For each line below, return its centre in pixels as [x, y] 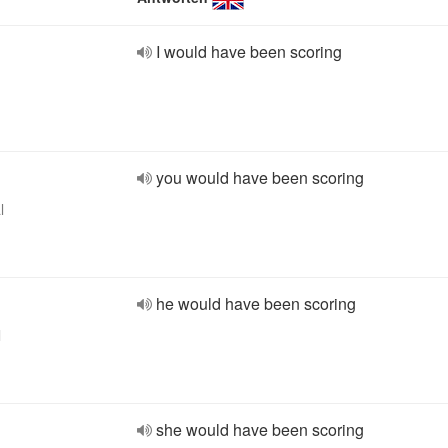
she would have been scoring [260, 429]
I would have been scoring [249, 51]
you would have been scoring [260, 177]
